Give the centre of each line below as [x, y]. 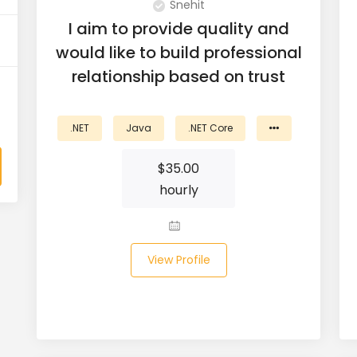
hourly [178, 190]
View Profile [178, 260]
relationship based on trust [178, 76]
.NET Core [210, 128]
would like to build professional [178, 53]
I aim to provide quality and [178, 29]
